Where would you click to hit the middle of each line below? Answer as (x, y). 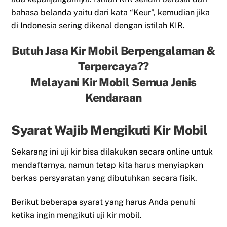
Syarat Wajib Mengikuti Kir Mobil (109, 130)
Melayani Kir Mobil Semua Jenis (113, 82)
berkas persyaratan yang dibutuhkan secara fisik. (104, 178)
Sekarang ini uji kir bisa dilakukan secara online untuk (112, 152)
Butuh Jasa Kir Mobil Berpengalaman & (113, 50)
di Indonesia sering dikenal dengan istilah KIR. (98, 26)
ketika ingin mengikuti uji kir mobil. (77, 215)
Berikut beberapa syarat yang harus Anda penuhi (104, 202)
